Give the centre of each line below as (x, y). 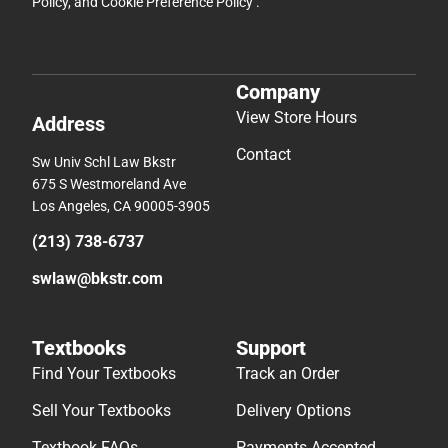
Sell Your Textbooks (101, 411)
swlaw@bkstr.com (97, 279)
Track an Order (287, 374)
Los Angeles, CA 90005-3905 (121, 206)
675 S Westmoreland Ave (109, 184)
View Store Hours (296, 118)
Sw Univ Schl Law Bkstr (104, 162)
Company (278, 92)
